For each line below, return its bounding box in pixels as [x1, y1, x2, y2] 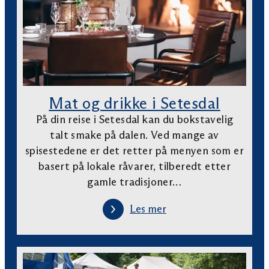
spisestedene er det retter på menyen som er [25, 144, 244, 157]
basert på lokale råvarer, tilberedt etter [38, 159, 231, 173]
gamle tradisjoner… [87, 175, 182, 189]
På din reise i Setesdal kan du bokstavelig [35, 112, 234, 126]
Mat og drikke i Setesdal [49, 93, 220, 113]
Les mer [130, 202, 166, 216]
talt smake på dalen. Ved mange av [50, 128, 219, 142]
